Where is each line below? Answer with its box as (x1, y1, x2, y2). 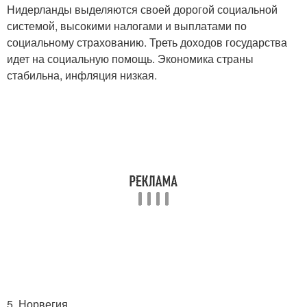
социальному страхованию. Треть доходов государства (7, 34, 287, 51)
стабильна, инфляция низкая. (7, 67, 157, 84)
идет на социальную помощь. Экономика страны (7, 51, 254, 67)
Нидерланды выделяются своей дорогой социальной (7, 1, 278, 18)
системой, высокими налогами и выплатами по (7, 18, 247, 34)
